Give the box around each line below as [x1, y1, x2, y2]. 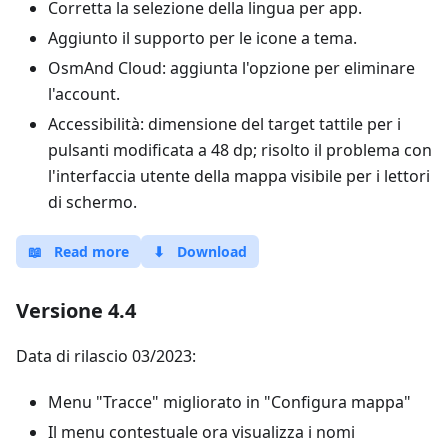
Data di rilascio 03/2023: [16, 345, 196, 367]
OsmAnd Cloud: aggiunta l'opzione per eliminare [48, 57, 415, 79]
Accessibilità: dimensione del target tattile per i [48, 113, 401, 135]
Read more [54, 242, 129, 261]
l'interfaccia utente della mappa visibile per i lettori [48, 165, 430, 187]
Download [177, 242, 247, 261]
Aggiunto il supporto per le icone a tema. [48, 27, 357, 49]
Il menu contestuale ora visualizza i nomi [48, 421, 355, 443]
